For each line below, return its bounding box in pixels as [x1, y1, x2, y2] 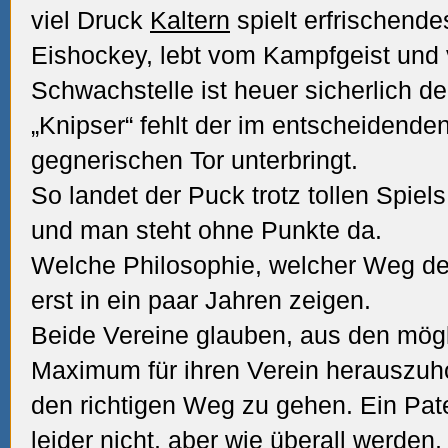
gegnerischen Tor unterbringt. [31, 146, 358, 174]
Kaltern [150, 6, 230, 34]
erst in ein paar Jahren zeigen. [31, 286, 371, 314]
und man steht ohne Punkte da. [31, 216, 382, 244]
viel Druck [31, 6, 150, 34]
